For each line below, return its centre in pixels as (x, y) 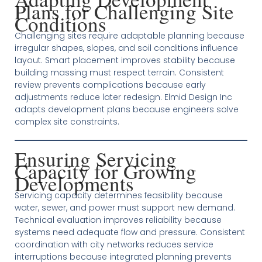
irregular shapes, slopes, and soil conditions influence (126, 48)
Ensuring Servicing (95, 159)
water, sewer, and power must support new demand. (125, 208)
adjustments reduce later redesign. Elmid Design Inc (123, 97)
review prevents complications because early (110, 85)
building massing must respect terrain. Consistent (119, 73)
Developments (74, 183)
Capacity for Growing (105, 171)
